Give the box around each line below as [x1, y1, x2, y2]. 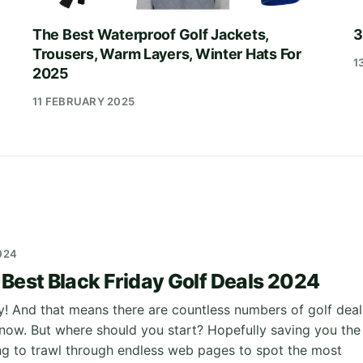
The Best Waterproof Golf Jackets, [32, 26, 269, 43]
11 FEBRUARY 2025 [32, 95, 135, 108]
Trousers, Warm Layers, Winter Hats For [32, 45, 301, 62]
